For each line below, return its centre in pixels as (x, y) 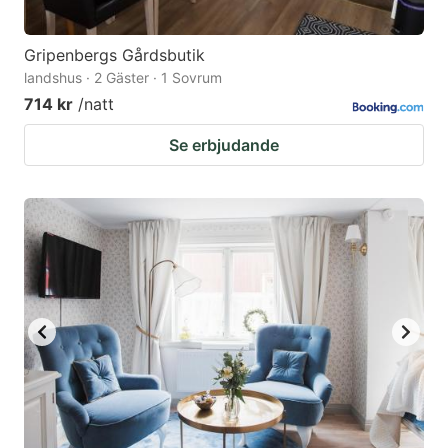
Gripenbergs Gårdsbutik (114, 55)
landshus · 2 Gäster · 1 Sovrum (123, 78)
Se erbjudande (224, 145)
